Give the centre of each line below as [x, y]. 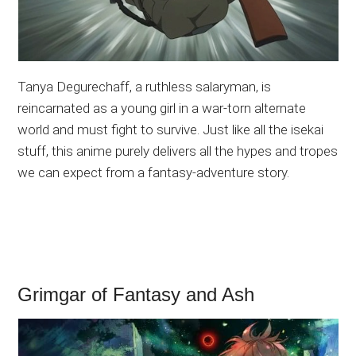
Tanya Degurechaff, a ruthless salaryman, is [145, 87]
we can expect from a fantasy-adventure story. [154, 173]
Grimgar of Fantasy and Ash [136, 295]
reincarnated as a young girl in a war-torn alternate [162, 108]
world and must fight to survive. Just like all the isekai [171, 130]
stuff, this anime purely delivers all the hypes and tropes [178, 151]
